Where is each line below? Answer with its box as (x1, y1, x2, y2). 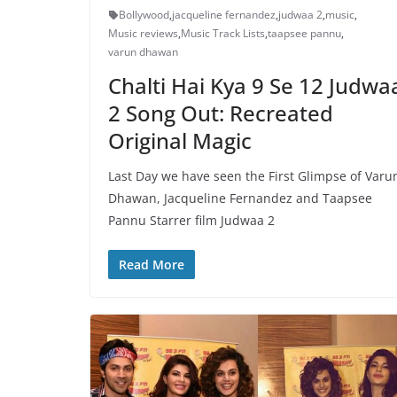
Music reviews (108, 26, 178, 42)
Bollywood (119, 7, 169, 23)
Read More (119, 256, 184, 274)
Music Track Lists (181, 26, 265, 42)
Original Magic (108, 126, 252, 156)
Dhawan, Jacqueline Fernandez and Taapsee (108, 190, 372, 207)
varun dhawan (108, 44, 178, 60)
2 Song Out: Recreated (108, 98, 333, 128)
